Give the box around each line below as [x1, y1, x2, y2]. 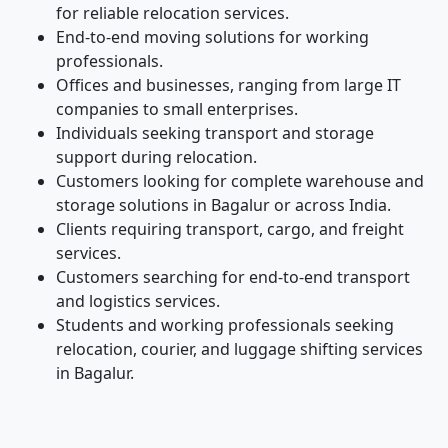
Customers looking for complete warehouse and [56, 170, 424, 192]
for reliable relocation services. [56, 2, 289, 24]
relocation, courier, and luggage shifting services [56, 338, 423, 360]
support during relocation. [56, 146, 257, 168]
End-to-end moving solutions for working [56, 26, 369, 48]
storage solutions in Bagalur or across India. [56, 194, 391, 216]
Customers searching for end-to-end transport [56, 266, 410, 288]
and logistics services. [56, 290, 220, 312]
